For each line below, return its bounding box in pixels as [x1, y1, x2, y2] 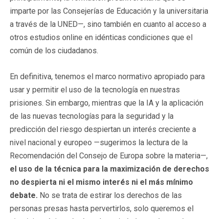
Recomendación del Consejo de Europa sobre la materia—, [10, 151, 208, 160]
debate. [10, 190, 38, 200]
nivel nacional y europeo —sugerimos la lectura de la [10, 137, 188, 147]
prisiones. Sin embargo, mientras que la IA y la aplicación [10, 98, 203, 108]
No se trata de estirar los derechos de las [38, 190, 182, 200]
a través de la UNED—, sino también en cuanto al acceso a [10, 19, 206, 29]
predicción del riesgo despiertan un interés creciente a [10, 124, 196, 134]
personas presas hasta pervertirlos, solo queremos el [10, 203, 194, 213]
